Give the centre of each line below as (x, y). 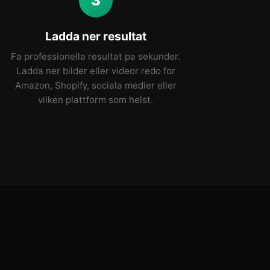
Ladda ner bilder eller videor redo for (96, 71)
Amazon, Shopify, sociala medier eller (96, 85)
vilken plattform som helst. (96, 100)
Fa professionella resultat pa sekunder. (96, 56)
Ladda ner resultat (96, 36)
